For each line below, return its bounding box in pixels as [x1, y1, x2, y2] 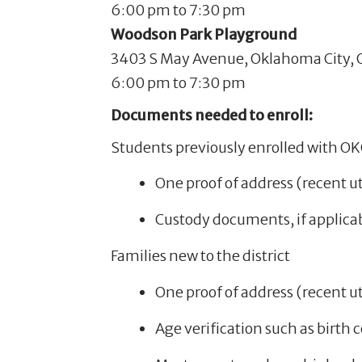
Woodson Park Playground [111, 25, 297, 44]
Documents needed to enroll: [111, 106, 313, 124]
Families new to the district [111, 246, 290, 266]
